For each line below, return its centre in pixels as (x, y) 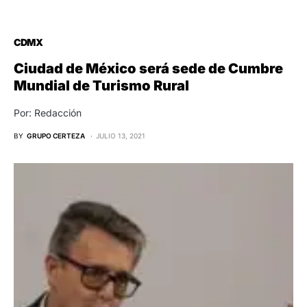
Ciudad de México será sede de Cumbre (148, 69)
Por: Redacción (48, 113)
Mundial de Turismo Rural (101, 86)
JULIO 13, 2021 (121, 136)
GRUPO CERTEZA (56, 136)
